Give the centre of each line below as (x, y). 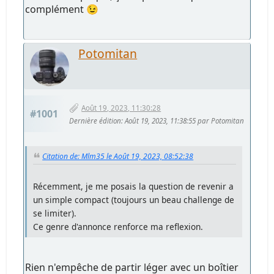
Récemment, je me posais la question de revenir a (134, 186)
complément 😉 (62, 9)
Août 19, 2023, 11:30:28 (121, 108)
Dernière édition (95, 120)
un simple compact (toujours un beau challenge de (134, 199)
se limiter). (55, 213)
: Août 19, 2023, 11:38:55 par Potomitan (183, 120)
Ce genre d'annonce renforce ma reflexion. (118, 226)
